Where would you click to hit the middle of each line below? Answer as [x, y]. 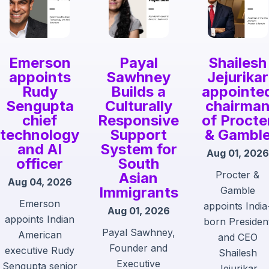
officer [40, 164]
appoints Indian [40, 219]
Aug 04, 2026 [40, 182]
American [40, 235]
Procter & [238, 175]
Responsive [139, 121]
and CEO [237, 237]
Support [139, 135]
